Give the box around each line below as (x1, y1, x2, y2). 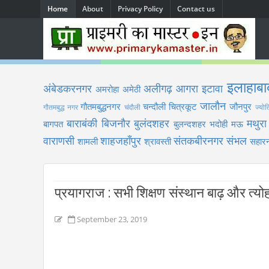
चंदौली (124, 102, 141, 112)
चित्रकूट (169, 100, 198, 112)
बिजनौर (101, 116, 130, 130)
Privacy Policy (118, 4, 163, 14)
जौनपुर (229, 100, 252, 112)
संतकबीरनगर (174, 133, 223, 148)
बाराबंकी (66, 116, 97, 130)
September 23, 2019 (77, 214, 147, 225)
